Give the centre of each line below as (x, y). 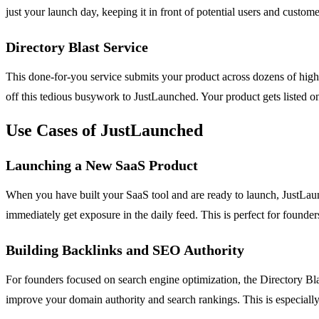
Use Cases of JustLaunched (104, 130)
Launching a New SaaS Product (102, 165)
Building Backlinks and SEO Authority (125, 250)
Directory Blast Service (77, 47)
